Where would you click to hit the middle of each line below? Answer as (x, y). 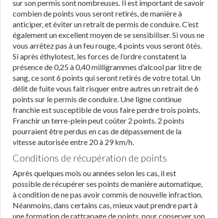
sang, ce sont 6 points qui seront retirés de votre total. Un (107, 78)
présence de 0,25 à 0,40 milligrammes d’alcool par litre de (107, 67)
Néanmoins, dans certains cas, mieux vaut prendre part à (105, 205)
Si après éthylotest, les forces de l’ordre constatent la (100, 56)
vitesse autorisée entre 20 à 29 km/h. (73, 142)
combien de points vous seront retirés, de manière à (97, 13)
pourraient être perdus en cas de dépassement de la (97, 131)
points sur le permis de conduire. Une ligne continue (97, 99)
